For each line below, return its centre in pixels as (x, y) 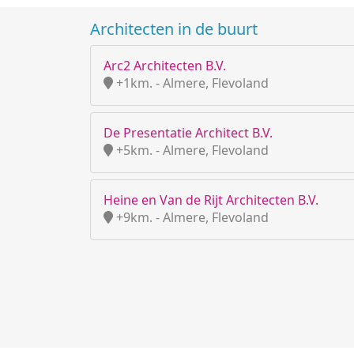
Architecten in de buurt (174, 29)
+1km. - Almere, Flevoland (191, 83)
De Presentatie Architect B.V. (188, 133)
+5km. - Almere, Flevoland (191, 150)
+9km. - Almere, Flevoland (191, 217)
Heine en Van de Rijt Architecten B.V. (211, 200)
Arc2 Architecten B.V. (165, 66)
